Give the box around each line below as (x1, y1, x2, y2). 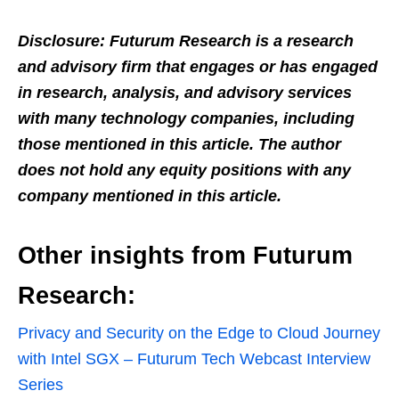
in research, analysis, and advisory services (18, 83, 352, 102)
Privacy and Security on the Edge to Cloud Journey (18, 323, 380, 342)
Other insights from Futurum (18, 241, 353, 269)
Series (18, 375, 63, 394)
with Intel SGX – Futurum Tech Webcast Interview (18, 349, 370, 368)
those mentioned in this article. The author (18, 134, 341, 153)
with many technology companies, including (18, 109, 354, 127)
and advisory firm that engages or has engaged (18, 57, 378, 76)
